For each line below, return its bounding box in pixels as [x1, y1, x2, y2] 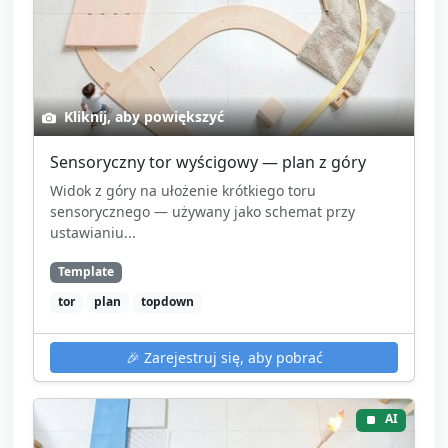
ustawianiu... [50, 222, 136, 242]
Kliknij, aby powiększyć [60, 106, 224, 126]
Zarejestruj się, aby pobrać [139, 347, 323, 367]
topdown [140, 293, 194, 311]
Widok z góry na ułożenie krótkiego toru [50, 180, 316, 200]
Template [57, 263, 114, 281]
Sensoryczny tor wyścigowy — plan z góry [50, 150, 366, 173]
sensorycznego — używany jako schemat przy [50, 201, 355, 221]
